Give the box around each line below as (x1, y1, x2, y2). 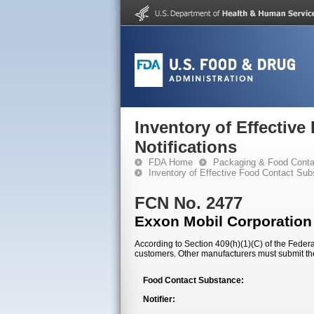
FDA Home (149, 157, 193, 168)
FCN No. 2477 (135, 193, 243, 212)
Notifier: (143, 294, 175, 304)
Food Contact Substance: (143, 275, 244, 285)
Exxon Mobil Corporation (135, 213, 312, 230)
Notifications (135, 137, 237, 156)
